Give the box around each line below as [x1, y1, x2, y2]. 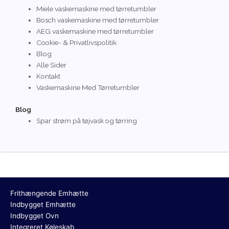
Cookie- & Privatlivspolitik [36, 38, 117, 47]
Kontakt [36, 72, 61, 81]
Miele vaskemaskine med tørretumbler [36, 5, 157, 13]
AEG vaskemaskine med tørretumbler [36, 27, 154, 36]
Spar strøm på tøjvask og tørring [36, 116, 138, 125]
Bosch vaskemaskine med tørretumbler [36, 16, 159, 25]
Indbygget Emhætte [10, 200, 76, 209]
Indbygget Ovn [10, 212, 59, 220]
